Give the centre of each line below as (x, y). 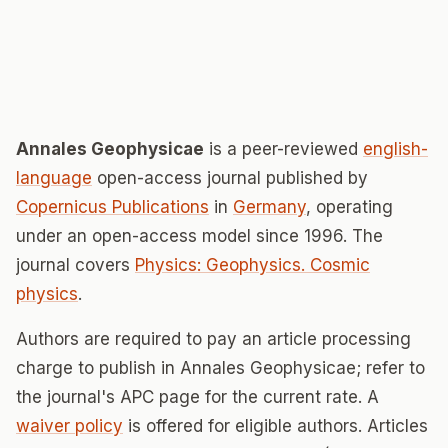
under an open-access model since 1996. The (199, 236)
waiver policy (69, 426)
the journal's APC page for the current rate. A (197, 397)
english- (395, 149)
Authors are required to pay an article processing (213, 339)
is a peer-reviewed (283, 149)
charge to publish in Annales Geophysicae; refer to (220, 368)
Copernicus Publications (112, 207)
